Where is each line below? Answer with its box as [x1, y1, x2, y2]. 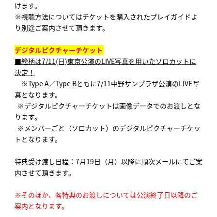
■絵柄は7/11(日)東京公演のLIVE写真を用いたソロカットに [15, 56, 196, 66]
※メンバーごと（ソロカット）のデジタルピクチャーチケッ [15, 123, 201, 133]
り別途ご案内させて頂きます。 [15, 22, 109, 32]
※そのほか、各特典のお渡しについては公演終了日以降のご [15, 189, 198, 200]
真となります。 [15, 89, 62, 99]
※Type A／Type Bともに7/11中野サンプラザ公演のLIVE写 [15, 78, 199, 88]
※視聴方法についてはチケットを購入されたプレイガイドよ [15, 11, 198, 21]
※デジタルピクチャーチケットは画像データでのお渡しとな [15, 100, 201, 110]
